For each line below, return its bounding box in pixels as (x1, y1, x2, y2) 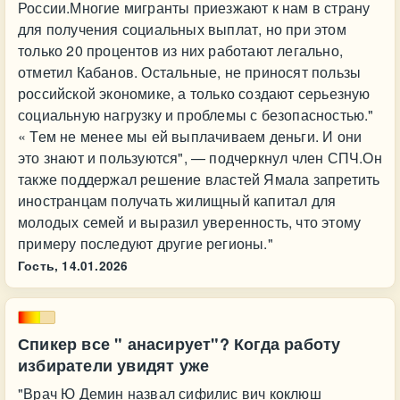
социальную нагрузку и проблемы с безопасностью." (18, 104, 374, 125)
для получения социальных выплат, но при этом (18, 19, 346, 39)
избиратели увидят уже (18, 354, 210, 377)
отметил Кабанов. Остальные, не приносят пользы (18, 62, 362, 82)
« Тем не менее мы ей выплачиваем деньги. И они (18, 126, 362, 146)
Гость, (18, 257, 59, 274)
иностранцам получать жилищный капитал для (18, 190, 337, 211)
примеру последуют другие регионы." (18, 233, 273, 254)
